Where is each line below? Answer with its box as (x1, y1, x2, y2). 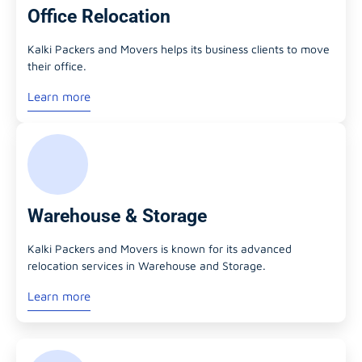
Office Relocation (27, 6, 170, 28)
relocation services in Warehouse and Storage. (27, 259, 266, 273)
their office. (27, 59, 86, 74)
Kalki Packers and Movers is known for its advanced (27, 242, 292, 256)
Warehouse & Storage (27, 205, 207, 228)
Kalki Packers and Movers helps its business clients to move (27, 42, 330, 57)
